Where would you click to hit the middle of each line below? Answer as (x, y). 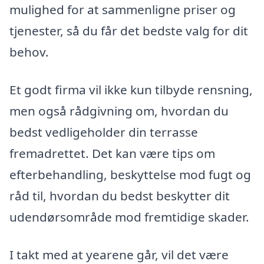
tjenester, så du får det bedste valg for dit (129, 31)
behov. (29, 52)
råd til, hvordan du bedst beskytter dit (120, 195)
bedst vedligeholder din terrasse (104, 132)
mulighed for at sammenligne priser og (123, 10)
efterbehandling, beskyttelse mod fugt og (130, 174)
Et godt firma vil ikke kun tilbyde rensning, (131, 89)
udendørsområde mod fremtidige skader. (129, 217)
